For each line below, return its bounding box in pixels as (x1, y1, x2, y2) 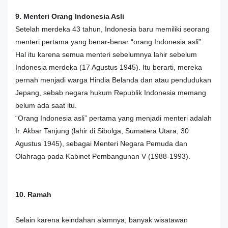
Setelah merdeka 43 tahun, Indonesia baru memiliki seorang (15, 24, 210, 33)
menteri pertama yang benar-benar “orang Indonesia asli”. (15, 37, 203, 46)
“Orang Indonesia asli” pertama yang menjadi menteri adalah (15, 113, 212, 122)
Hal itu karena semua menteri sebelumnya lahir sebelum (15, 50, 197, 59)
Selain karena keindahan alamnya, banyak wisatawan (15, 215, 188, 224)
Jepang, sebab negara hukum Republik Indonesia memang (15, 88, 206, 97)
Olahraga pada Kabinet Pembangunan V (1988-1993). (15, 152, 190, 160)
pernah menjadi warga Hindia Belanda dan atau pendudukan (15, 75, 211, 84)
